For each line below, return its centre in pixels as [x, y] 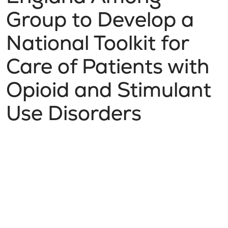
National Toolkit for [97, 43]
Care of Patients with [108, 66]
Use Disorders [74, 113]
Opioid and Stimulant [109, 90]
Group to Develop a [100, 19]
